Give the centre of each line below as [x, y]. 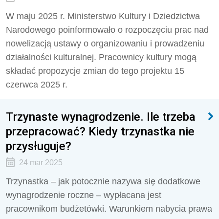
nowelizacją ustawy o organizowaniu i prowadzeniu [105, 44]
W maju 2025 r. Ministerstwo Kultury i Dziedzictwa [103, 16]
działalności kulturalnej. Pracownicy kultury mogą [101, 57]
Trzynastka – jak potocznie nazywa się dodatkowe [103, 181]
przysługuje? [39, 146]
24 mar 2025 [41, 163]
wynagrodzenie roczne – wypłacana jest [84, 195]
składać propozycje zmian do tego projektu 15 [95, 71]
